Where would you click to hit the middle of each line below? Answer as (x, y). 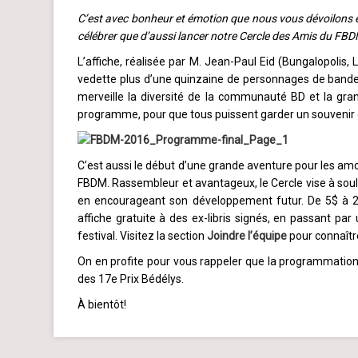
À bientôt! (102, 305)
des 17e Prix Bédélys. (131, 279)
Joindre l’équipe (247, 236)
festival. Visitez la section (142, 236)
